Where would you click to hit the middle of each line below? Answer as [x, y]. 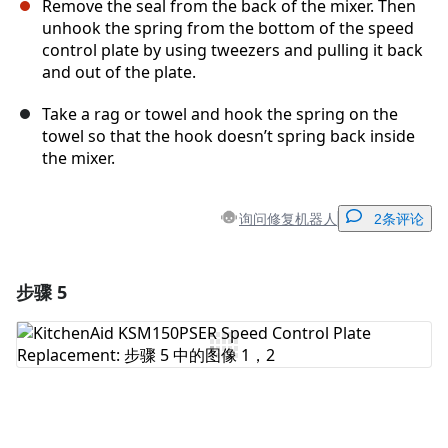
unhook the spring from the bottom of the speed [228, 28]
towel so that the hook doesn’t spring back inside [228, 136]
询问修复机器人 [288, 218]
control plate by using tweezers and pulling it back [232, 50]
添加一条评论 [230, 290]
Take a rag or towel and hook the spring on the [220, 114]
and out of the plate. [119, 72]
